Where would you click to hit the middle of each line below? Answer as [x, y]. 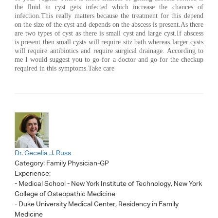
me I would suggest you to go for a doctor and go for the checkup [109, 59]
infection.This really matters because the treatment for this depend [109, 16]
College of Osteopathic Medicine [65, 194]
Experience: [33, 173]
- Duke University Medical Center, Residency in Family [97, 204]
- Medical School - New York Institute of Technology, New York [108, 183]
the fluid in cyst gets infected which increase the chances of [109, 7]
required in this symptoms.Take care [64, 68]
